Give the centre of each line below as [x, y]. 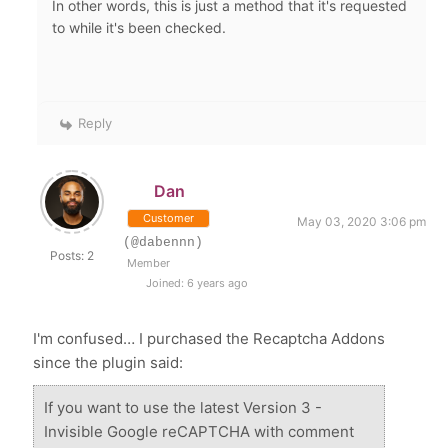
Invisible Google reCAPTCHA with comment [199, 432]
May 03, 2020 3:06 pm [361, 222]
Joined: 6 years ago [196, 283]
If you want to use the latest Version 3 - [183, 408]
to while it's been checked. [141, 28]
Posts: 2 [72, 256]
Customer [169, 218]
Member [149, 263]
